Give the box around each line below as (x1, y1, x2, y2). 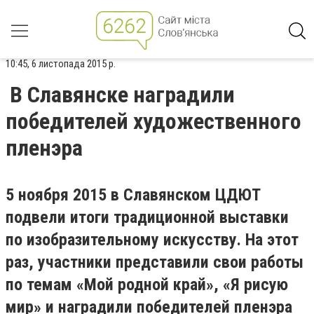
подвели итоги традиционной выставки (6, 207, 289, 227)
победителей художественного (6, 108, 301, 135)
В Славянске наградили (10, 81, 235, 108)
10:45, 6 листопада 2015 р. (6, 57, 116, 70)
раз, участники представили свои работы (6, 252, 303, 272)
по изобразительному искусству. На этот (6, 230, 299, 250)
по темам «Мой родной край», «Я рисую (6, 275, 288, 294)
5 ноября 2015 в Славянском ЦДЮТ (6, 185, 261, 205)
